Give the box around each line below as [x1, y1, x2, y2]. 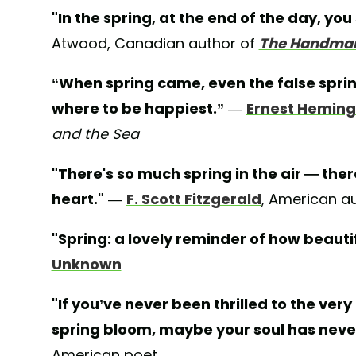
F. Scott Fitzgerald [126, 189, 261, 210]
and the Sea [51, 124, 139, 145]
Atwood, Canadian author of [51, 33, 259, 54]
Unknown [51, 254, 122, 275]
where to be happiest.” [51, 99, 224, 119]
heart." [51, 189, 104, 210]
